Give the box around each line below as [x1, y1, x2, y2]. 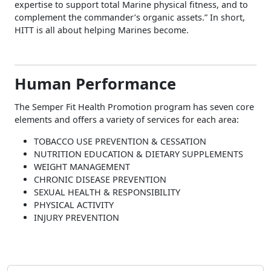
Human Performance [15, 73, 176, 94]
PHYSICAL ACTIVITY [34, 199, 114, 211]
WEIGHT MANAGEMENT [34, 161, 130, 172]
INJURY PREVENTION [34, 212, 119, 223]
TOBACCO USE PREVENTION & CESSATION [34, 135, 206, 147]
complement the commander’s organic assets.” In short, [15, 11, 245, 23]
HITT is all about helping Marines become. [15, 24, 189, 36]
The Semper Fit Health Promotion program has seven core [15, 101, 254, 113]
